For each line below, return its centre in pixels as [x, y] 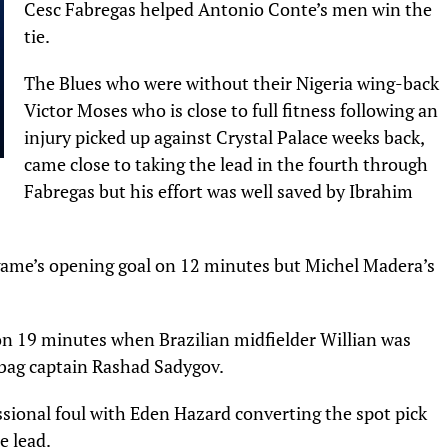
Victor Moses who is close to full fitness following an [231, 111]
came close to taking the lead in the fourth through [226, 165]
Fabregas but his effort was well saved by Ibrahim [218, 192]
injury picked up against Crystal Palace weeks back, [224, 138]
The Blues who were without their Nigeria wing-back [231, 84]
